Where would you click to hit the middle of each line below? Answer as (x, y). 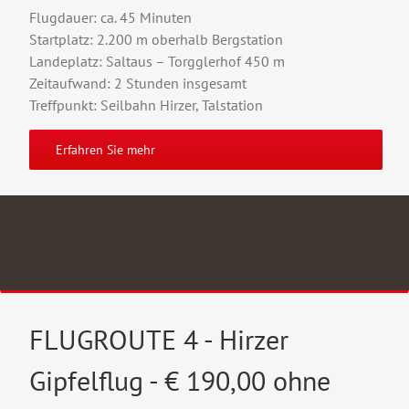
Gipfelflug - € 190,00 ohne (180, 380)
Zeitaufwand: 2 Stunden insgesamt (138, 83)
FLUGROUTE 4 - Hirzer (159, 339)
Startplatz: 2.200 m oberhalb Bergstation (156, 39)
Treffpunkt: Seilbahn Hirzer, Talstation (146, 105)
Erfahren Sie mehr (105, 149)
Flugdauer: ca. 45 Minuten (110, 17)
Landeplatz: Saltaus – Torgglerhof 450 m (157, 61)
